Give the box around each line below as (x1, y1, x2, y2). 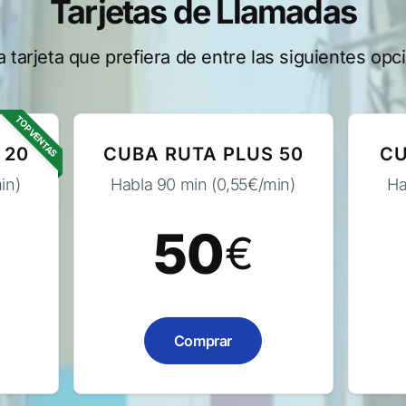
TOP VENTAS (13, 112, 59, 159)
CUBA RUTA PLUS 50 (102, 143, 304, 165)
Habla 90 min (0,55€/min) (111, 175, 295, 194)
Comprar (173, 332, 233, 350)
